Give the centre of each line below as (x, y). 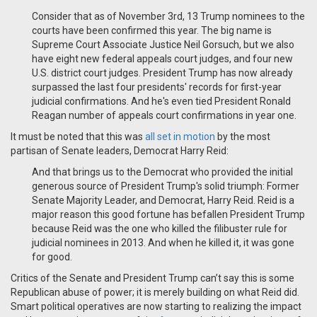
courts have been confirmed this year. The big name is (152, 31)
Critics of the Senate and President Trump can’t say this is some (152, 278)
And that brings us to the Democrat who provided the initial (162, 172)
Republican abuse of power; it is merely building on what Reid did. (156, 293)
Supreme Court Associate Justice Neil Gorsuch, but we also (163, 45)
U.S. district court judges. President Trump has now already (162, 73)
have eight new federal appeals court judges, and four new (162, 59)
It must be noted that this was (77, 137)
